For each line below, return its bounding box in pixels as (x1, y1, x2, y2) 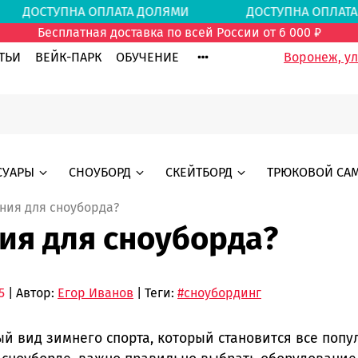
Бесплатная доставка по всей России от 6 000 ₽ (37, 25, 321, 41)
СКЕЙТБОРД (165, 164, 233, 180)
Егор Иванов (58, 285, 133, 301)
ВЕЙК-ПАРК (35, 50, 101, 66)
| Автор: (5, 285, 58, 301)
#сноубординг (177, 285, 261, 301)
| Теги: (133, 285, 177, 301)
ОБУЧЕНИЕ (116, 50, 179, 66)
